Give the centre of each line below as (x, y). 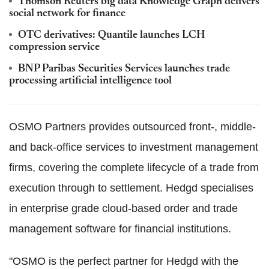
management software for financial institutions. (120, 228)
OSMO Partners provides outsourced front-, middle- (132, 126)
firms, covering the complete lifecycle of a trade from (134, 167)
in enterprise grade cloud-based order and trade (123, 208)
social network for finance (67, 14)
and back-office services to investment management (134, 147)
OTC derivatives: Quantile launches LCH (112, 35)
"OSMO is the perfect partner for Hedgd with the (124, 261)
